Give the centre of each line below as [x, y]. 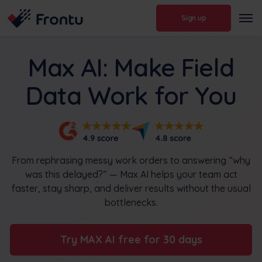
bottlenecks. [131, 202]
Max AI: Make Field [131, 67]
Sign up [194, 18]
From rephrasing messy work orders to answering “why [131, 160]
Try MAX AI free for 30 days [131, 239]
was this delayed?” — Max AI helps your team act [131, 174]
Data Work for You [131, 95]
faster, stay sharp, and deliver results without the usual [131, 188]
